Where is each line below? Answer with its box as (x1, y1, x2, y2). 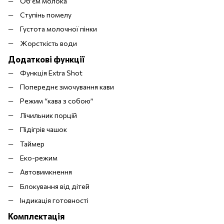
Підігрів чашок (20, 125, 67, 134)
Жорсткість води (20, 38, 77, 47)
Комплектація (8, 210, 64, 221)
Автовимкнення (20, 167, 72, 176)
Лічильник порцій (20, 110, 77, 119)
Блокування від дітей (20, 181, 89, 190)
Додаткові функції (8, 53, 84, 64)
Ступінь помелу (20, 10, 71, 19)
